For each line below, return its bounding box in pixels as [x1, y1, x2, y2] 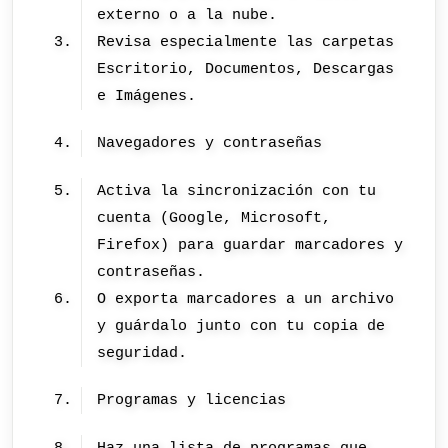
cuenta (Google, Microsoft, [97, 208, 332, 227]
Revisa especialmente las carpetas [97, 32, 395, 51]
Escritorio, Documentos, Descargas [97, 59, 395, 78]
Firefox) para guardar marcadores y [97, 235, 404, 254]
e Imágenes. [97, 86, 197, 105]
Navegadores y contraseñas [97, 134, 323, 153]
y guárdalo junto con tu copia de [97, 316, 386, 335]
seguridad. [97, 343, 188, 362]
